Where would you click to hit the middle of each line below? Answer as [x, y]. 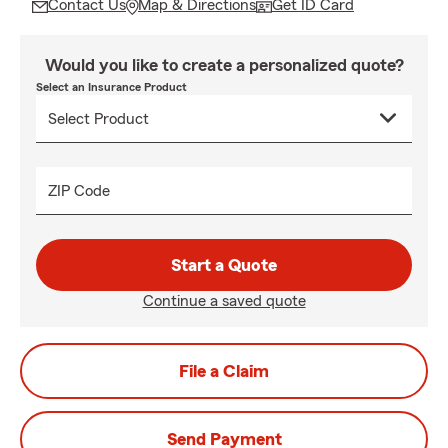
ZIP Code [79, 191]
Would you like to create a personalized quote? [224, 65]
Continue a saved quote [224, 301]
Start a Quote [224, 265]
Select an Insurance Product [111, 87]
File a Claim [224, 371]
